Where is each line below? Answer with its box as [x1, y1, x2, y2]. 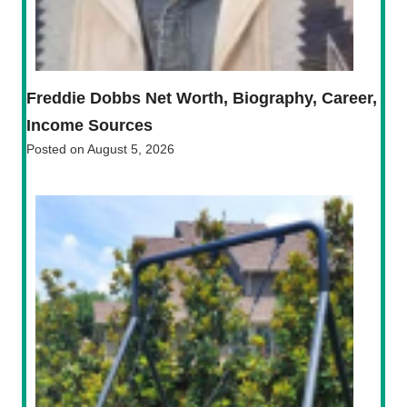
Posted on [26, 141, 87, 156]
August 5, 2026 [87, 141, 174, 156]
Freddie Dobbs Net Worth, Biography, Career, [26, 88, 377, 107]
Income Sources [26, 115, 153, 134]
